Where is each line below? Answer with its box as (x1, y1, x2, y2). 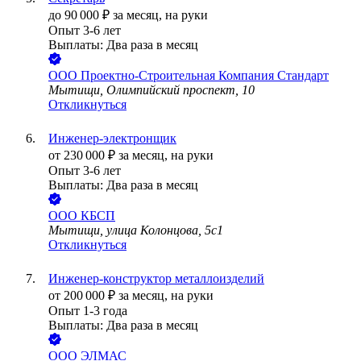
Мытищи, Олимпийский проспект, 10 (48, 83, 255, 98)
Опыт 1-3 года (48, 304, 127, 318)
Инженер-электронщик (48, 131, 176, 146)
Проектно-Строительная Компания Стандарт (81, 68, 329, 83)
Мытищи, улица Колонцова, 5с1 (48, 223, 223, 238)
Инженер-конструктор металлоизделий (48, 272, 264, 286)
